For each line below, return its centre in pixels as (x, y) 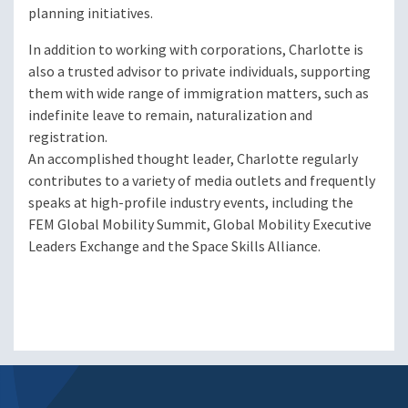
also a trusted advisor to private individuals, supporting (199, 72)
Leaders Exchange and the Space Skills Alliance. (174, 247)
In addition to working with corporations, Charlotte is (196, 50)
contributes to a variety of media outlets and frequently (202, 181)
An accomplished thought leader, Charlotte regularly (193, 159)
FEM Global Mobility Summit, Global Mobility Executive (200, 225)
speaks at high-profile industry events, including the (191, 203)
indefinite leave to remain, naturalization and (170, 116)
